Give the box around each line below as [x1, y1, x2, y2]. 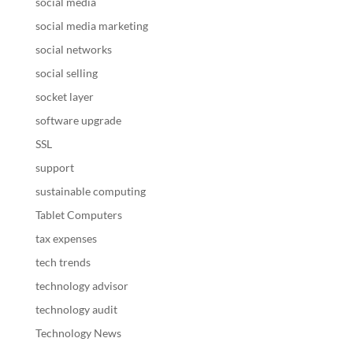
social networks [35, 42, 112, 56]
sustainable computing [35, 184, 146, 198]
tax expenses [35, 231, 97, 245]
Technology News [35, 325, 121, 340]
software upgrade [35, 113, 121, 127]
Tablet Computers [35, 207, 122, 221]
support [35, 160, 74, 174]
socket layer [35, 89, 94, 103]
